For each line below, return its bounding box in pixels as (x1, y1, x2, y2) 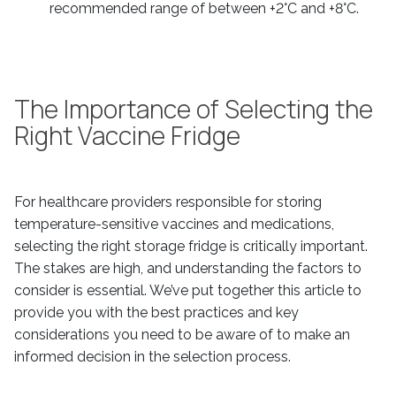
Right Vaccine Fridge (14, 118, 240, 152)
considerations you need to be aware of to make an (14, 326, 350, 343)
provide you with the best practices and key (14, 304, 299, 321)
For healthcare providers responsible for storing (14, 194, 322, 210)
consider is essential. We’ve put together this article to (14, 282, 362, 299)
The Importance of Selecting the (14, 92, 373, 126)
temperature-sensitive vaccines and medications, (14, 216, 334, 232)
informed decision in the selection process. (14, 348, 291, 365)
